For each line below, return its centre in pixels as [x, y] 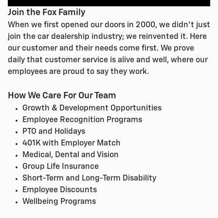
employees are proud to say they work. [78, 72]
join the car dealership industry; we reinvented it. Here [107, 37]
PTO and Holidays [54, 132]
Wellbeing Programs [59, 202]
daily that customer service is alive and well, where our [108, 60]
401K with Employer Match [72, 143]
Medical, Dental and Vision [71, 155]
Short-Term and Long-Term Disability [89, 178]
